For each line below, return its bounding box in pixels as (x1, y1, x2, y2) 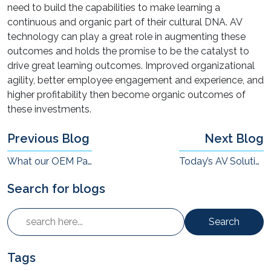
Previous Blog (7, 131, 90, 146)
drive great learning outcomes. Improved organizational (7, 60, 255, 71)
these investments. (7, 103, 91, 115)
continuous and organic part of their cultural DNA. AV (7, 16, 242, 28)
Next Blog (204, 131, 264, 146)
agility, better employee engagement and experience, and (7, 74, 264, 86)
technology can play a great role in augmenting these (7, 31, 246, 42)
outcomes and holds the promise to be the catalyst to (7, 45, 249, 57)
